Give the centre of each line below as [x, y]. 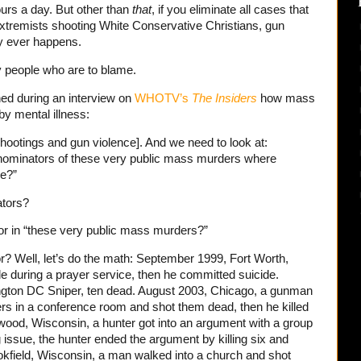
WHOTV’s [163, 98]
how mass [288, 98]
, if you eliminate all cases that [230, 10]
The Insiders [224, 98]
